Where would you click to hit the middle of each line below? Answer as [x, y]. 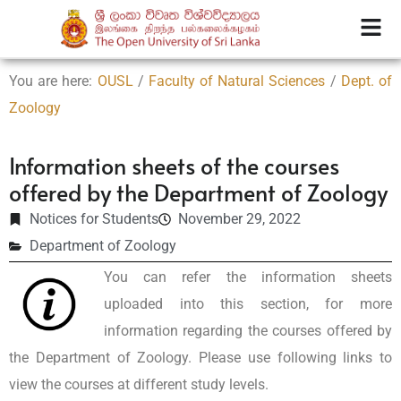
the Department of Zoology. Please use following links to [200, 357]
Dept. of [367, 81]
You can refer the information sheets [248, 277]
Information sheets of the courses [174, 165]
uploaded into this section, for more [248, 303]
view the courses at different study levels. [139, 384]
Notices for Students [94, 218]
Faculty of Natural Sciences [237, 81]
